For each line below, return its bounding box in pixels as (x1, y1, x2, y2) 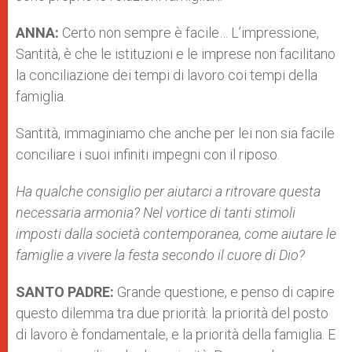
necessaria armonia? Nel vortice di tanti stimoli (16, 204, 295, 221)
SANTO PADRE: (16, 284, 114, 300)
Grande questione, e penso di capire (114, 284, 335, 300)
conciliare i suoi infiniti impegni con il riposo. (16, 146, 280, 163)
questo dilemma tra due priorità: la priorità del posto (16, 305, 328, 321)
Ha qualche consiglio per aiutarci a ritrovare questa (16, 183, 321, 200)
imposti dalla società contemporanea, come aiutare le (16, 225, 336, 242)
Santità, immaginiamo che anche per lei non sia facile (16, 125, 335, 141)
